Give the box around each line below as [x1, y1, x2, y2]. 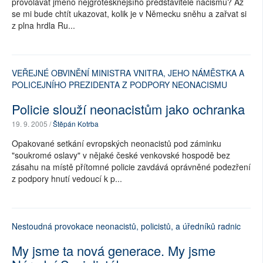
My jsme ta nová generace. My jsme [12, 241, 215, 259]
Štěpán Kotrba [53, 119, 99, 129]
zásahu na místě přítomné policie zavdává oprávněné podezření [12, 161, 251, 173]
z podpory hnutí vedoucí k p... [12, 173, 122, 184]
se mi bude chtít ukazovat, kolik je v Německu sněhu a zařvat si [12, 8, 247, 19]
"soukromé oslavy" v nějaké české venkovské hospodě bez [12, 149, 230, 161]
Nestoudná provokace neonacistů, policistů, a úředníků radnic [12, 220, 241, 232]
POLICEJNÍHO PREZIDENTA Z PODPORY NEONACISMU [12, 79, 227, 90]
